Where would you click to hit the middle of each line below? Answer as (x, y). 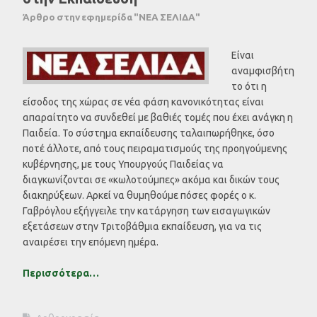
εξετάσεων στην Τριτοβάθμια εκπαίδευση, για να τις (142, 226)
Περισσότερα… (61, 273)
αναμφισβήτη (263, 70)
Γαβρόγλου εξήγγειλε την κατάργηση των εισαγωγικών (146, 211)
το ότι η (249, 86)
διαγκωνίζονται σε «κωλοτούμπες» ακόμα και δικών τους (151, 179)
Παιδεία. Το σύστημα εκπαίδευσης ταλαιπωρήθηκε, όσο (149, 133)
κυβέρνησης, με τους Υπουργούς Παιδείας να (123, 164)
